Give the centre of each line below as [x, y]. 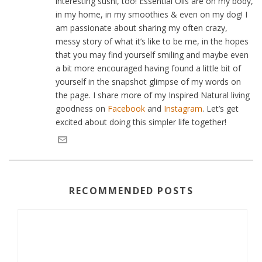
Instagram [183, 109]
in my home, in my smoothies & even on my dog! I [151, 15]
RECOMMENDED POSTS [131, 191]
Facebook [126, 109]
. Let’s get [220, 109]
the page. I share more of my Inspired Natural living [153, 95]
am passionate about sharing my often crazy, [142, 28]
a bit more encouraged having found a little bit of [148, 68]
